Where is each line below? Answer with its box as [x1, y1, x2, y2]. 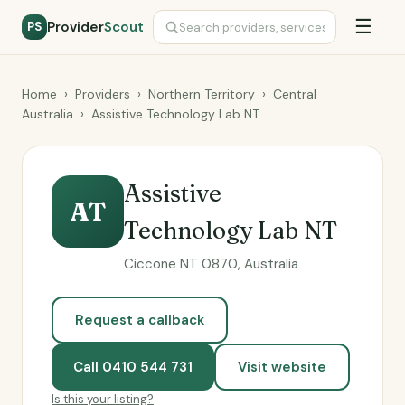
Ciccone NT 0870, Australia [124, 255, 298, 273]
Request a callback [75, 311, 204, 329]
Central [273, 86, 316, 102]
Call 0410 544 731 [73, 358, 193, 376]
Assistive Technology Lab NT [91, 106, 259, 122]
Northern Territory [148, 86, 255, 102]
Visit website [238, 358, 326, 376]
